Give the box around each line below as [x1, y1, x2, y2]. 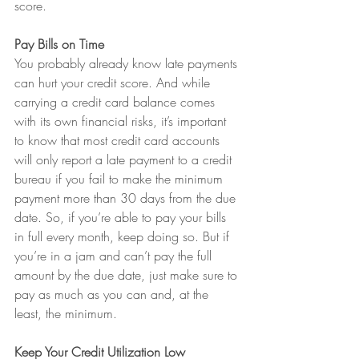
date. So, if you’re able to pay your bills [14, 208, 230, 226]
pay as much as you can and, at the [14, 285, 212, 303]
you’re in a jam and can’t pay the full [14, 247, 216, 264]
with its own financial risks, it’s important [14, 112, 230, 130]
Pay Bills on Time [14, 35, 104, 53]
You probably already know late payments [14, 54, 241, 72]
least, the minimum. [14, 305, 117, 322]
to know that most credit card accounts [14, 131, 224, 149]
